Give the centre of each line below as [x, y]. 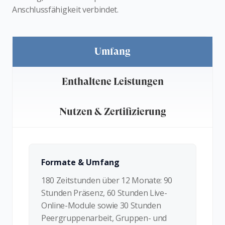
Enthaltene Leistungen [113, 81]
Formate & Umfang [80, 162]
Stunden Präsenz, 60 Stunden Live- [104, 193]
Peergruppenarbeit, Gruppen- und [104, 218]
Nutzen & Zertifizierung [113, 111]
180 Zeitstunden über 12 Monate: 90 [107, 180]
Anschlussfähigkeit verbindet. [65, 9]
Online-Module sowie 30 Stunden [101, 205]
